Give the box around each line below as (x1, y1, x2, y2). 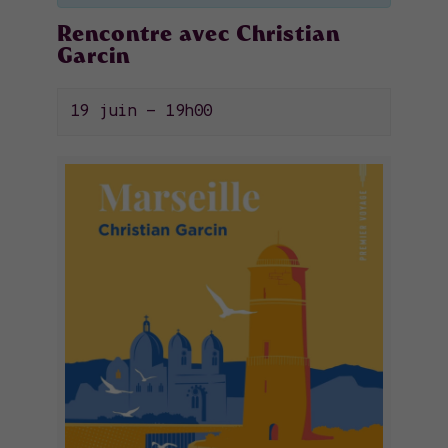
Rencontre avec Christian (56, 20, 340, 53)
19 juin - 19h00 (69, 101, 213, 122)
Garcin (56, 42, 130, 75)
